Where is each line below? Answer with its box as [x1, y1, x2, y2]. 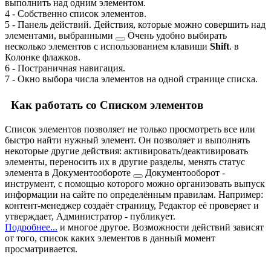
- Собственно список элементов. [10, 8, 146, 19]
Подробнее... [5, 222, 57, 233]
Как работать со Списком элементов [5, 99, 203, 112]
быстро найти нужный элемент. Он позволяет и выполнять [5, 135, 250, 146]
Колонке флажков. [5, 51, 80, 62]
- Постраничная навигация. [10, 62, 125, 73]
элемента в [5, 168, 52, 178]
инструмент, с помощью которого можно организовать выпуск [5, 178, 265, 189]
